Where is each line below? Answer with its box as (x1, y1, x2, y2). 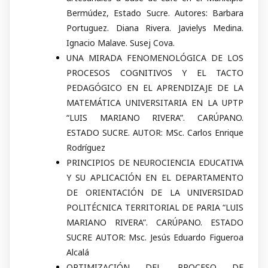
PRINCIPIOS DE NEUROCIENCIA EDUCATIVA (66, 157, 243, 169)
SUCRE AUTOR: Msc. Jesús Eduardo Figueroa (66, 232, 243, 243)
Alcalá (66, 246, 89, 258)
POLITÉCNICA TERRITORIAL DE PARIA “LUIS (66, 202, 243, 214)
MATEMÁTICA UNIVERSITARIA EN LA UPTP (66, 97, 243, 109)
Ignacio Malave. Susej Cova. (66, 37, 175, 49)
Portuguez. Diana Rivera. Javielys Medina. (66, 22, 243, 34)
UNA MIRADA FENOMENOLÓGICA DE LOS (66, 52, 243, 64)
